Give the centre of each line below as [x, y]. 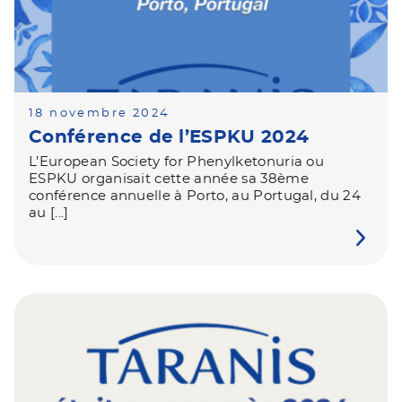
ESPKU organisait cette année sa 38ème [169, 179]
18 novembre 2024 [100, 114]
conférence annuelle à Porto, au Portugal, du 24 [195, 196]
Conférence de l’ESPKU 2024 [169, 137]
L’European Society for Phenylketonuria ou [177, 162]
